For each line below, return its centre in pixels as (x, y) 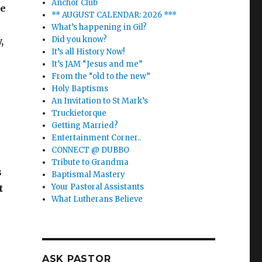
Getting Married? (85, 125)
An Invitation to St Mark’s (100, 101)
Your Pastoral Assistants (98, 187)
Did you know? (80, 39)
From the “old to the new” (101, 76)
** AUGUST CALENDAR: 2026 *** (114, 15)
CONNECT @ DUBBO (91, 150)
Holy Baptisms (80, 89)
